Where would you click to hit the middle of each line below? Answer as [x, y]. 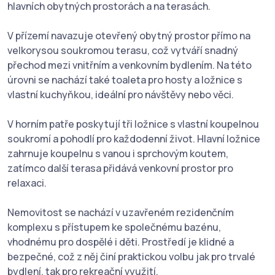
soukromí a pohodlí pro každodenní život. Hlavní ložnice [134, 139]
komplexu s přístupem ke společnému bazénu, [114, 227]
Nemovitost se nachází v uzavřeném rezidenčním [121, 213]
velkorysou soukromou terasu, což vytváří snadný [123, 51]
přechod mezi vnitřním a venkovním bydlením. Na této [130, 65]
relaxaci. [27, 183]
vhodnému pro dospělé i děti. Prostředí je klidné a [121, 242]
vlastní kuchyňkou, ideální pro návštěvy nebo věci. [121, 95]
